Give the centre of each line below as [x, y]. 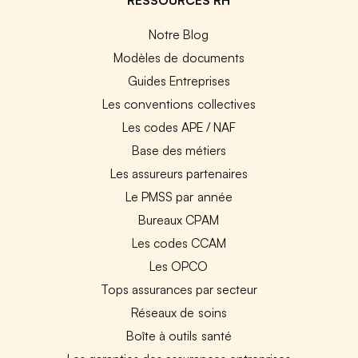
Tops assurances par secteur [179, 289]
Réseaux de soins [179, 312]
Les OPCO [179, 266]
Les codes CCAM [179, 243]
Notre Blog [179, 34]
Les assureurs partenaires [179, 173]
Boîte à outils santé [179, 335]
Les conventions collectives [179, 103]
